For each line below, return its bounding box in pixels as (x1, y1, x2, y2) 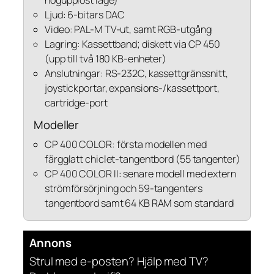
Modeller (34, 117, 80, 133)
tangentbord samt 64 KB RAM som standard (45, 196, 234, 210)
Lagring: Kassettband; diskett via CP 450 (45, 37, 220, 51)
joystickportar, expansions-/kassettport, (45, 81, 220, 95)
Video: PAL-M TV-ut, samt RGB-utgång (45, 23, 212, 37)
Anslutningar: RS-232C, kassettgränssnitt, (45, 67, 228, 81)
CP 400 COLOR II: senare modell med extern (45, 167, 236, 181)
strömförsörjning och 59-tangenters (45, 182, 202, 196)
